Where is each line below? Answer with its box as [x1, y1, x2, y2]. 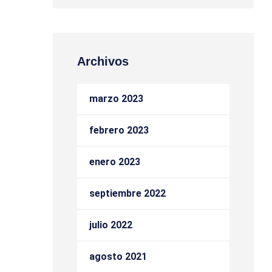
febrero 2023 [89, 124, 149, 136]
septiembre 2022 [89, 188, 166, 199]
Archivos [77, 55, 129, 68]
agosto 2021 [89, 251, 147, 262]
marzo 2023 [89, 93, 143, 104]
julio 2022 [89, 219, 132, 231]
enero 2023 [89, 156, 140, 168]
